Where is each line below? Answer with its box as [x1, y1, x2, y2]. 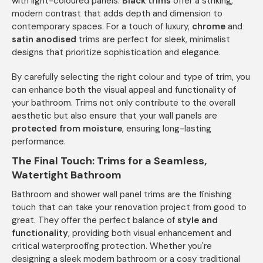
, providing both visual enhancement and [68, 227, 231, 240]
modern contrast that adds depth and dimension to [12, 8, 222, 20]
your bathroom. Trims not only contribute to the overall [12, 97, 235, 109]
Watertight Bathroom [12, 168, 122, 183]
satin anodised [12, 33, 76, 46]
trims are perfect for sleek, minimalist [76, 33, 230, 46]
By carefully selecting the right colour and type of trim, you [12, 71, 250, 83]
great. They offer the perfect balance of [12, 214, 177, 227]
